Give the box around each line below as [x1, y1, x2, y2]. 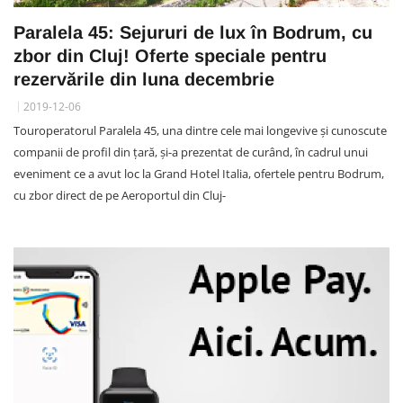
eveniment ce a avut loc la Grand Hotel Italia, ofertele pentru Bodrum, [13, 165, 384, 182]
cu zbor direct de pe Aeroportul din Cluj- [13, 186, 226, 203]
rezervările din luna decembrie [13, 68, 274, 89]
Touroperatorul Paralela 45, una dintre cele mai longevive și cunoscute [13, 121, 387, 139]
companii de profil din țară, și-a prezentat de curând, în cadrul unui [13, 143, 368, 160]
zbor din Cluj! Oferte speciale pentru [13, 45, 327, 66]
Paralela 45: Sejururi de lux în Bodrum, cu [13, 22, 372, 42]
